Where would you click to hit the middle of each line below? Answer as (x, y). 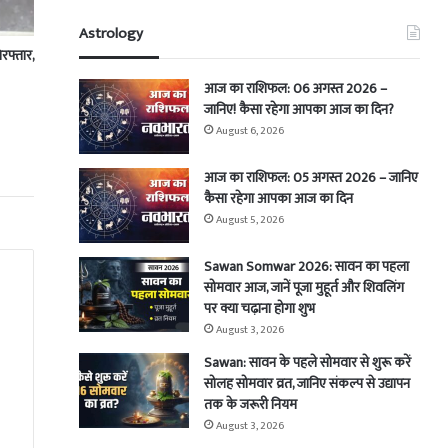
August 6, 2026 (250, 131)
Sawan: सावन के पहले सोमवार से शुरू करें (308, 363)
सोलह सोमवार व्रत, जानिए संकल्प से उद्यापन (307, 384)
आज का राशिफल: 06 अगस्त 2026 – (296, 89)
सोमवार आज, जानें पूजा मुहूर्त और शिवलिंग (304, 288)
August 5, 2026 (250, 220)
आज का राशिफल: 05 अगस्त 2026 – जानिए (311, 178)
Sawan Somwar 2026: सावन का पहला (307, 267)
